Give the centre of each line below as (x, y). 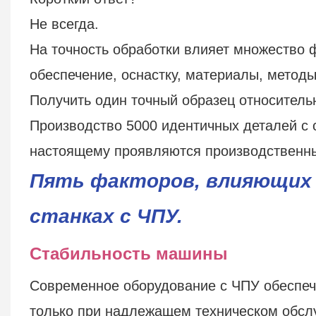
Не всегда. (64, 24)
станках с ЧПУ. (106, 216)
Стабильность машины (128, 253)
